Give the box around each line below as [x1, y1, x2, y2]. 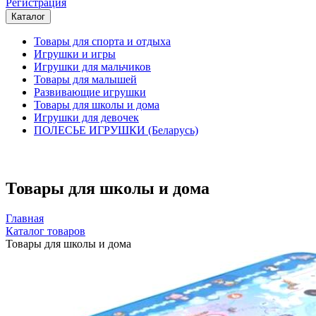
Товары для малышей [34, 73, 137, 86]
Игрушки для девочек [34, 111, 139, 124]
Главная [6, 212, 44, 224]
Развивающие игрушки [34, 86, 146, 99]
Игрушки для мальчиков [34, 61, 151, 73]
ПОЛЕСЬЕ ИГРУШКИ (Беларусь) [34, 124, 198, 137]
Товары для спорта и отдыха [34, 35, 171, 48]
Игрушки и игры [34, 48, 116, 61]
